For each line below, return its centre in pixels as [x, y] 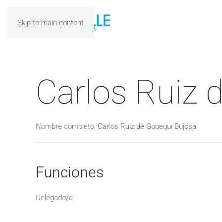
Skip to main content [51, 23]
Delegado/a [54, 198]
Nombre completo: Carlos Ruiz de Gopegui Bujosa [116, 126]
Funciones [70, 172]
